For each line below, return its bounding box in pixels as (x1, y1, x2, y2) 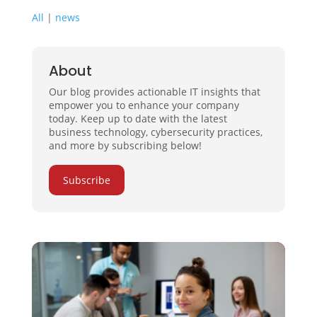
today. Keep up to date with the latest (48, 112, 227, 125)
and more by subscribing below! (48, 139, 202, 152)
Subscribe (62, 173, 110, 187)
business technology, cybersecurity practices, (48, 125, 263, 139)
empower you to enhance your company (48, 98, 239, 112)
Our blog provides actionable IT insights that (48, 85, 260, 98)
